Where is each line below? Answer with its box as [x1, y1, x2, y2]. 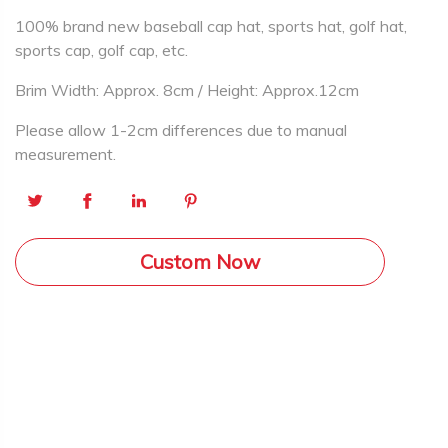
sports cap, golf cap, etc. [15, 40, 188, 60]
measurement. [15, 144, 116, 164]
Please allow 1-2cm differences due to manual [15, 120, 347, 140]
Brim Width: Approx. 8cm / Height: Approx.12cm [15, 80, 359, 100]
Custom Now [139, 249, 260, 274]
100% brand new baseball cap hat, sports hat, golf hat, [15, 16, 407, 36]
